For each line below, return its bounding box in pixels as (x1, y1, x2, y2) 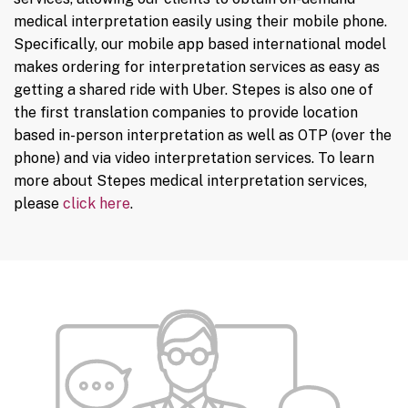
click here (63, 195, 130, 213)
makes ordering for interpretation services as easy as (14, 58, 380, 76)
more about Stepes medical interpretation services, (14, 172, 367, 190)
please (14, 195, 63, 213)
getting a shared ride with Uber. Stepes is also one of (14, 81, 373, 99)
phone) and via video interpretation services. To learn (14, 149, 374, 168)
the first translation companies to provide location (14, 104, 358, 122)
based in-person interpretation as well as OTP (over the (14, 127, 392, 145)
